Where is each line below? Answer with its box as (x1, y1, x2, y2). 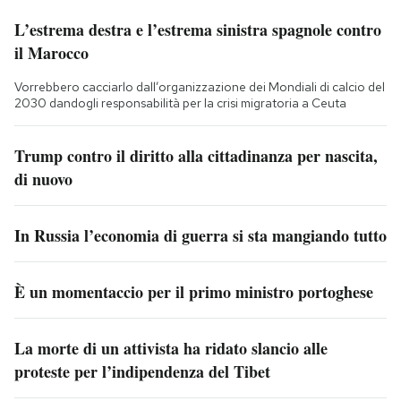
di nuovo (14, 166, 73, 191)
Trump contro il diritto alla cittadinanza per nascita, (14, 143, 378, 167)
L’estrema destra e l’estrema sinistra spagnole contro (14, 17, 381, 41)
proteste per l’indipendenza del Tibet (14, 359, 270, 383)
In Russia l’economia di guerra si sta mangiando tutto (14, 223, 387, 247)
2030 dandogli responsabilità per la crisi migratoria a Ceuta (14, 94, 346, 111)
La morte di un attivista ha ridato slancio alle (14, 336, 328, 360)
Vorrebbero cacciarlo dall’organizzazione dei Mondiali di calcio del (14, 78, 385, 95)
